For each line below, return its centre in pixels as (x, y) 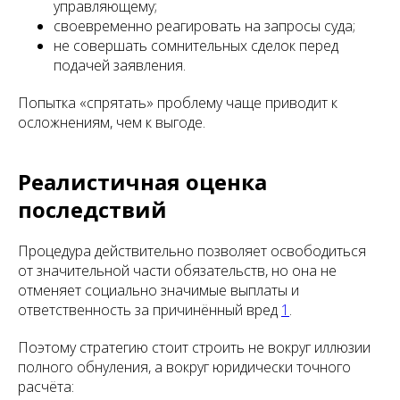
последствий (92, 210)
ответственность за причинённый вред (150, 310)
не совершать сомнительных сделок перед (196, 46)
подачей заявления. (120, 66)
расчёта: (46, 387)
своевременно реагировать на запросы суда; (204, 26)
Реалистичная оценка (142, 182)
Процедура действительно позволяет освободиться (192, 251)
